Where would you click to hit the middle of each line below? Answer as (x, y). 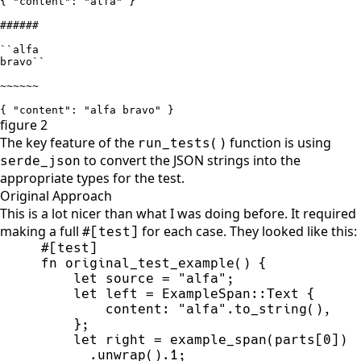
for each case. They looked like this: (248, 231)
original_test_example (150, 263)
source (130, 278)
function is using (279, 142)
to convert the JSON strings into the (191, 160)
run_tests (174, 143)
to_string (271, 309)
